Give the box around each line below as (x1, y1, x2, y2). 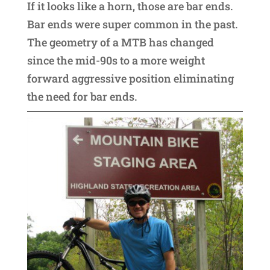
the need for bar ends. (27, 89, 137, 104)
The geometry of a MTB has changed (27, 34, 214, 49)
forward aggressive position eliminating (27, 71, 234, 86)
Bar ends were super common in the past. (27, 16, 240, 31)
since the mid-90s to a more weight (27, 52, 205, 67)
